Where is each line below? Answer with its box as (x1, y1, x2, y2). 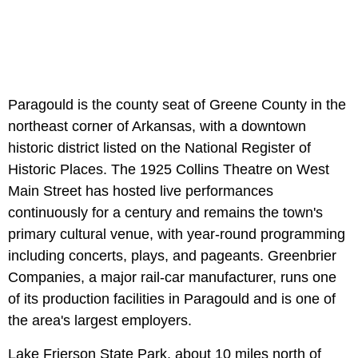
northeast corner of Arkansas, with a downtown (8, 117, 306, 134)
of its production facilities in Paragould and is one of (8, 290, 336, 307)
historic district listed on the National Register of (8, 139, 311, 156)
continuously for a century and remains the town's (8, 204, 323, 221)
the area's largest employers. (8, 312, 192, 328)
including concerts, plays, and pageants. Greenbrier (8, 247, 336, 264)
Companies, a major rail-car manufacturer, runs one (8, 268, 336, 285)
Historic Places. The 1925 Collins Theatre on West (8, 161, 329, 177)
